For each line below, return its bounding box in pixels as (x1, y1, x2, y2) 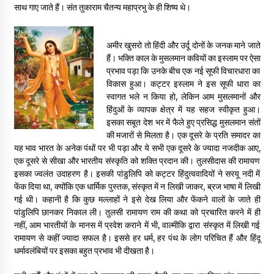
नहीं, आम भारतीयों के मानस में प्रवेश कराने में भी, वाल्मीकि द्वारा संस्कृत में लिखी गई (13, 220, 261, 231)
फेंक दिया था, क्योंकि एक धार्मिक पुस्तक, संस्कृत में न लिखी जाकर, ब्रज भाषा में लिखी (13, 181, 261, 193)
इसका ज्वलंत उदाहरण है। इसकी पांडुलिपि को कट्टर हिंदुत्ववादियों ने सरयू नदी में (13, 168, 261, 180)
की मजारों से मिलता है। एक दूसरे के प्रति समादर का (106, 130, 261, 141)
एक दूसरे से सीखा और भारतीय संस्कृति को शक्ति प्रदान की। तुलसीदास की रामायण (13, 155, 261, 167)
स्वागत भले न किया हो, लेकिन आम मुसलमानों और (106, 91, 261, 103)
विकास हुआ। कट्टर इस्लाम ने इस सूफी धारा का (106, 78, 261, 90)
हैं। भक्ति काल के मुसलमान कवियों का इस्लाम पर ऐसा (106, 53, 261, 64)
